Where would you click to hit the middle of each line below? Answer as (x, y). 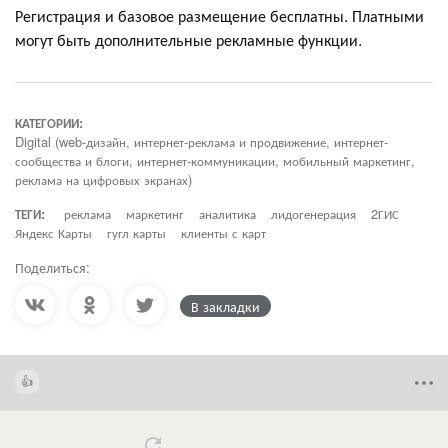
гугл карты (136, 233)
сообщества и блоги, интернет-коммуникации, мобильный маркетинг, (215, 161)
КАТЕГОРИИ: (49, 123)
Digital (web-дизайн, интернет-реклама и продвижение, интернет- (201, 142)
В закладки (225, 306)
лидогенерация (313, 214)
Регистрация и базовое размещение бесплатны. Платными (219, 16)
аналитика (227, 214)
